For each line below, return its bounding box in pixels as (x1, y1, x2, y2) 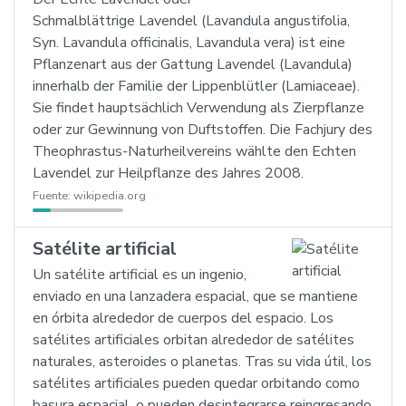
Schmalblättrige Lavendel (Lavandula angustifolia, (33, 11, 350, 31)
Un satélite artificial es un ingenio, (33, 265, 246, 285)
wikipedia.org (73, 188, 146, 204)
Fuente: (33, 188, 73, 204)
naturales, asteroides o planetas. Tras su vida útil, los (33, 352, 372, 372)
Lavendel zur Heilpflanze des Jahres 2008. (33, 163, 304, 183)
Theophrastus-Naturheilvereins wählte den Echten (33, 141, 356, 161)
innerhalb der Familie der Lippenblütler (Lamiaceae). (33, 76, 360, 96)
